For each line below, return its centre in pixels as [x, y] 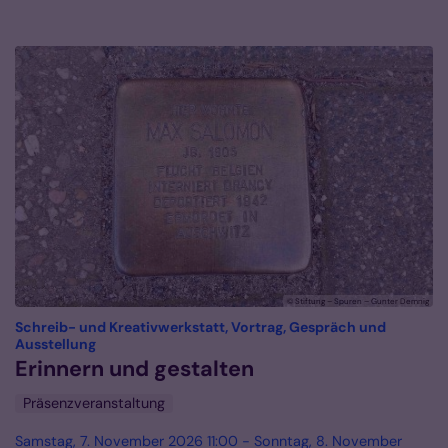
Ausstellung [55, 343]
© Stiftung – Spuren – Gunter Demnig [358, 300]
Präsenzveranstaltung [94, 402]
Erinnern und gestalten [134, 368]
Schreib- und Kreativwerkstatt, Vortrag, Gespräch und [200, 326]
